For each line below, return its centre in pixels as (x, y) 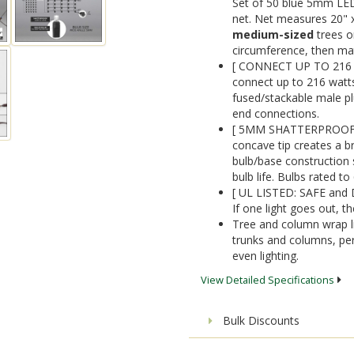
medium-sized (273, 34)
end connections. (276, 113)
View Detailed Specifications (267, 279)
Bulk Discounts (260, 320)
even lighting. (265, 255)
